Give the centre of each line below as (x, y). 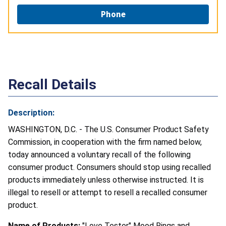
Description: (31, 113)
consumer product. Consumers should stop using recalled (109, 167)
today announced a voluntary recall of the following (99, 155)
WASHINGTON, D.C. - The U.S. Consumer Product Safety (108, 130)
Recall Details (52, 85)
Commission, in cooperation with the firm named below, (105, 142)
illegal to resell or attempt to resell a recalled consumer (108, 193)
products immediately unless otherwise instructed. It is (106, 180)
